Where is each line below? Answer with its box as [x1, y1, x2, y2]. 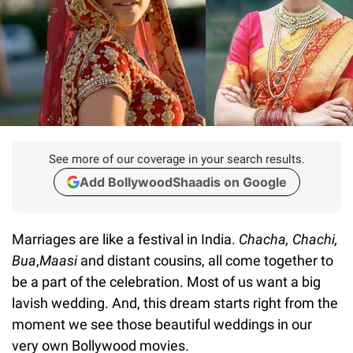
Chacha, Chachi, [239, 230, 338, 247]
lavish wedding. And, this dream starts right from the [12, 294, 338, 311]
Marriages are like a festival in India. [12, 230, 239, 247]
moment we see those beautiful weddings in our [12, 315, 312, 333]
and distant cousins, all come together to [77, 251, 333, 269]
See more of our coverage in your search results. [48, 151, 305, 166]
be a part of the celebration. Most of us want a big [12, 273, 321, 290]
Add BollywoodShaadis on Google [79, 173, 287, 190]
